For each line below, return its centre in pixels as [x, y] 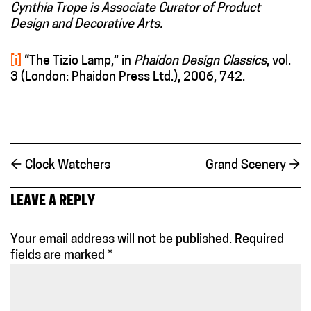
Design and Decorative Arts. [86, 25]
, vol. [279, 62]
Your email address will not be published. [121, 239]
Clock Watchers [66, 166]
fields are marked [59, 255]
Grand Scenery [247, 166]
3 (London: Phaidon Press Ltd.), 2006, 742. [128, 78]
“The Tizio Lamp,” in [78, 62]
